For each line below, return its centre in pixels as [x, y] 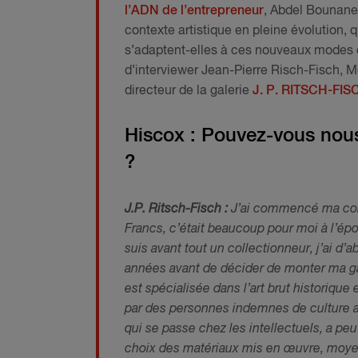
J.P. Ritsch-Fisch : [178, 209]
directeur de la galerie [189, 91]
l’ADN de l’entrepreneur [194, 12]
